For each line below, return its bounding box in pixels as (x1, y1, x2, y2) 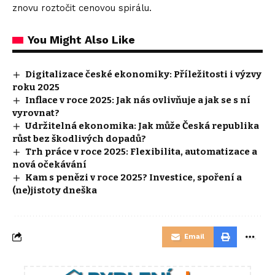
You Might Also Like (28, 33, 135, 46)
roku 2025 (12, 81, 60, 93)
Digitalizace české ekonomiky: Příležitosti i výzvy (25, 68, 262, 80)
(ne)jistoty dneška (12, 184, 97, 196)
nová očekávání (12, 158, 87, 170)
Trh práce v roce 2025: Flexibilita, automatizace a (25, 145, 258, 157)
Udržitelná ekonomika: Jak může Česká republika (25, 120, 260, 131)
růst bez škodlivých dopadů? (12, 133, 146, 144)
